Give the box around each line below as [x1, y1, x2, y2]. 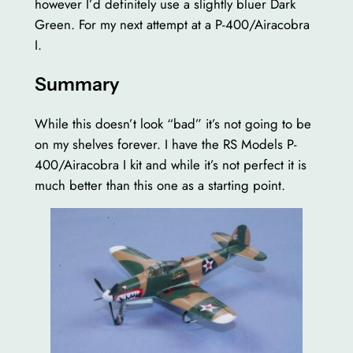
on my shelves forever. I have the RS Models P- [34, 134, 297, 154]
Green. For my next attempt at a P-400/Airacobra [34, 15, 310, 35]
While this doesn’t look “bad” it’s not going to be [34, 113, 311, 133]
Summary [34, 72, 119, 96]
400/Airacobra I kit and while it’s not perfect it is [34, 154, 307, 174]
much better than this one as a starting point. [34, 175, 285, 195]
